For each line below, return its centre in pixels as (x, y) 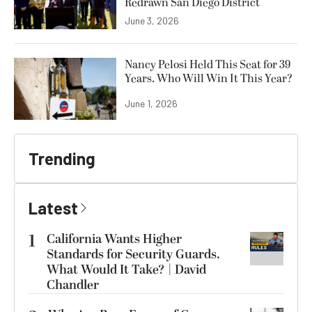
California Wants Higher (114, 239)
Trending (62, 158)
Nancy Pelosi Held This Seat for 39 (208, 65)
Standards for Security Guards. (133, 254)
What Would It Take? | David (126, 270)
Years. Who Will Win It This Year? (209, 79)
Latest (53, 208)
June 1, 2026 (151, 104)
